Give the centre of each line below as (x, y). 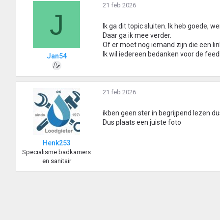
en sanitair (56, 161)
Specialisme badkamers (56, 152)
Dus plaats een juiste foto (142, 123)
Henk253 (56, 143)
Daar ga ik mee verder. (137, 36)
